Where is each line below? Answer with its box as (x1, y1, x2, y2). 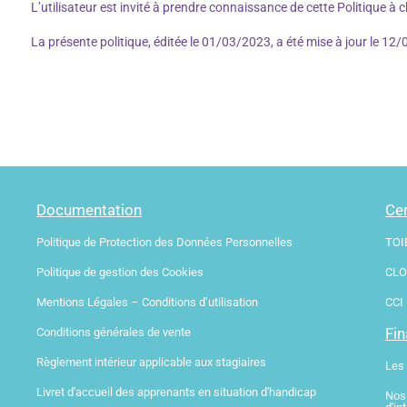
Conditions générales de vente (36, 324, 191, 339)
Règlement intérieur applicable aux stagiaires (36, 354, 266, 369)
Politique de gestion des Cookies (36, 264, 203, 279)
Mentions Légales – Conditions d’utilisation (36, 294, 258, 309)
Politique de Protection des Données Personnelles (36, 234, 293, 249)
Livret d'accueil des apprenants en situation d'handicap (36, 384, 316, 399)
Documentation (36, 200, 142, 219)
